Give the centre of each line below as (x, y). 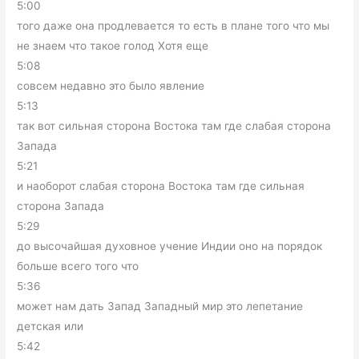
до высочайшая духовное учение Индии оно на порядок (170, 246)
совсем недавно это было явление (111, 86)
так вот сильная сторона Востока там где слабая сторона (174, 126)
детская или (50, 327)
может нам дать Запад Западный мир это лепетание (160, 307)
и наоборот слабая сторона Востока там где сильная (161, 186)
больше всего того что (78, 266)
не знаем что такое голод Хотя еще (113, 46)
